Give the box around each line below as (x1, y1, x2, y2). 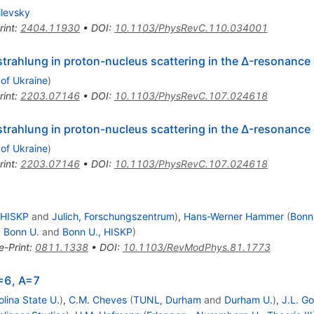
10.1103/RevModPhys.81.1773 (122, 241, 271, 254)
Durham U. (224, 294, 273, 306)
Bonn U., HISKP (62, 226, 132, 238)
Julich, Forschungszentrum (51, 210, 175, 223)
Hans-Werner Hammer (183, 210, 284, 223)
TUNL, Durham (132, 294, 201, 306)
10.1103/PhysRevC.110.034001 (114, 22, 268, 34)
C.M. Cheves (68, 294, 127, 306)
